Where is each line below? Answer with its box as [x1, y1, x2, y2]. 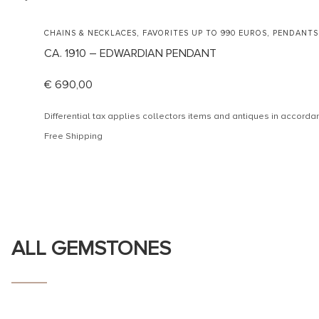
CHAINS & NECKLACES [44, 28, 137, 38]
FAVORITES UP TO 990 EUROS [142, 28, 267, 38]
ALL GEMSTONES [11, 236, 171, 261]
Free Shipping [44, 130, 103, 142]
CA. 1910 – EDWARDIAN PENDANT [44, 46, 216, 61]
